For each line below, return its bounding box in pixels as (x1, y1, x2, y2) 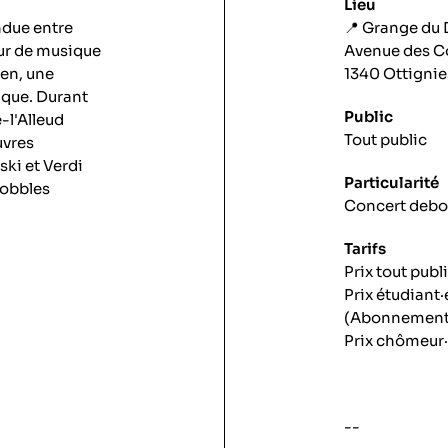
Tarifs (344, 239, 386, 259)
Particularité (344, 173, 439, 193)
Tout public (344, 130, 427, 150)
